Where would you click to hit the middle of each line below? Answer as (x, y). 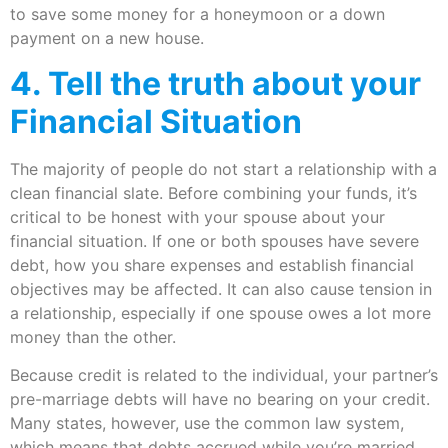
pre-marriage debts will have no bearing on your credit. (220, 399)
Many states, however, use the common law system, (207, 423)
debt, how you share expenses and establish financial (212, 264)
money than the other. (93, 336)
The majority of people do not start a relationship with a (223, 168)
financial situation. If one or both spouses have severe (214, 240)
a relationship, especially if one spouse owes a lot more (220, 312)
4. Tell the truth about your (215, 83)
